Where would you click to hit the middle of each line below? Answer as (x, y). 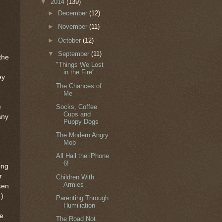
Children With (75, 177)
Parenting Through (83, 198)
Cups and (77, 114)
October (71, 40)
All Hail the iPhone (83, 156)
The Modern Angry (83, 135)
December (74, 13)
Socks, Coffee (77, 107)
